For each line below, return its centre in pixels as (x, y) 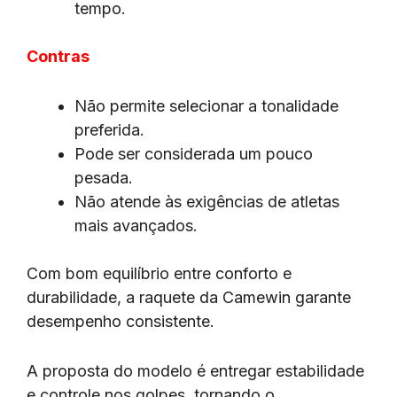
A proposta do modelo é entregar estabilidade (195, 370)
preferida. (109, 129)
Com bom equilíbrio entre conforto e (159, 273)
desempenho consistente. (123, 321)
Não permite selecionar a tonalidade (206, 105)
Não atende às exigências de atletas (207, 201)
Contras (58, 56)
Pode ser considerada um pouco (194, 153)
